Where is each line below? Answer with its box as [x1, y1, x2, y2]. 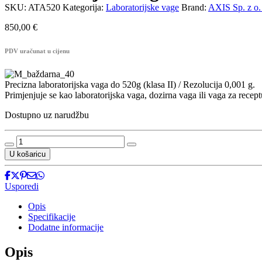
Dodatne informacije [28, 222, 104, 233]
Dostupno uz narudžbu [5, 110, 89, 120]
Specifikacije [28, 212, 75, 222]
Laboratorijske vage [106, 2, 179, 13]
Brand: [181, 2, 208, 13]
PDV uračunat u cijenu [5, 47, 70, 55]
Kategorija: [63, 2, 106, 13]
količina [16, 167, 45, 177]
